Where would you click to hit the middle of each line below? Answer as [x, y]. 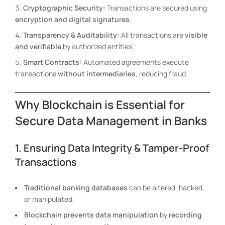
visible [196, 35]
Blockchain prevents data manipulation [91, 214]
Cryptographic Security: [64, 8]
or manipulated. [49, 199]
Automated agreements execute [135, 62]
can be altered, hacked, [166, 187]
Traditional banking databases [76, 187]
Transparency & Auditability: [71, 35]
